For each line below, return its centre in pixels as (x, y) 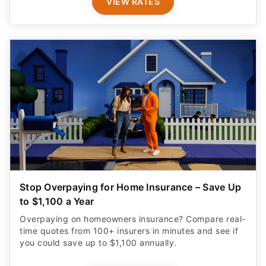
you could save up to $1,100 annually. (98, 243)
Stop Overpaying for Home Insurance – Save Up (130, 187)
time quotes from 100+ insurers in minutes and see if (129, 231)
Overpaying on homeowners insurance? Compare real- (133, 219)
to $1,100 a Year (57, 202)
